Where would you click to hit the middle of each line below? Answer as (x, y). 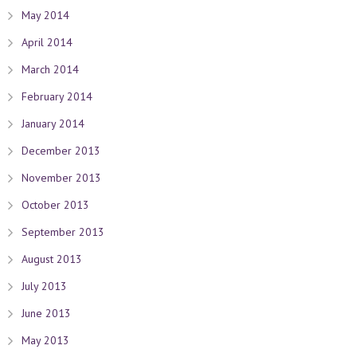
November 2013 (61, 178)
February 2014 (57, 96)
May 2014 (45, 15)
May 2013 (45, 340)
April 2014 (47, 42)
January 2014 (53, 124)
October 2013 (55, 205)
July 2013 (44, 286)
